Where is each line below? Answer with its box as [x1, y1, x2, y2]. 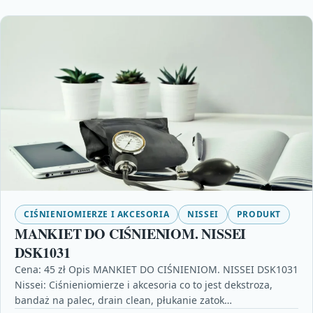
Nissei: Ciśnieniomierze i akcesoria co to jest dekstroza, [15, 278, 272, 292]
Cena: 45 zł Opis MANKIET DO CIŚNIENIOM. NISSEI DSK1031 [15, 263, 298, 277]
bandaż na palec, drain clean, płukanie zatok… [15, 293, 232, 307]
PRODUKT [236, 208, 282, 221]
